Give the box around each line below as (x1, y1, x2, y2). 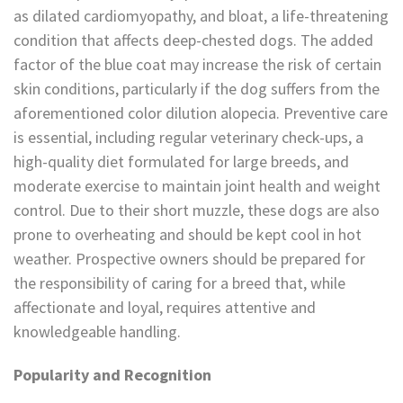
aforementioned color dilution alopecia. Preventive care (13, 103, 388, 124)
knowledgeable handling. (13, 321, 181, 343)
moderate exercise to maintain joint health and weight (13, 175, 381, 197)
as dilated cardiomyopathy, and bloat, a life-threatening (13, 5, 389, 27)
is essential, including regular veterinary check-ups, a (13, 127, 363, 148)
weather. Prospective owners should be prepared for (13, 248, 365, 270)
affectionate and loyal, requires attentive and (13, 297, 316, 318)
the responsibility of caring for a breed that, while (13, 273, 345, 294)
